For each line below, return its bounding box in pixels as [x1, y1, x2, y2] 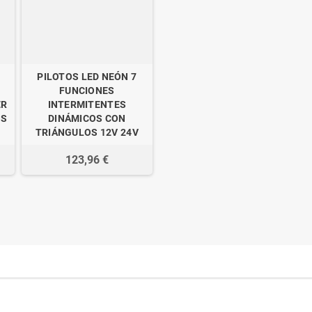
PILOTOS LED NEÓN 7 [37, 70, 137, 82]
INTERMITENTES [47, 98, 127, 110]
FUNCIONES [59, 84, 115, 96]
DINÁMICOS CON [48, 112, 126, 124]
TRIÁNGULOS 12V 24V [35, 126, 139, 138]
